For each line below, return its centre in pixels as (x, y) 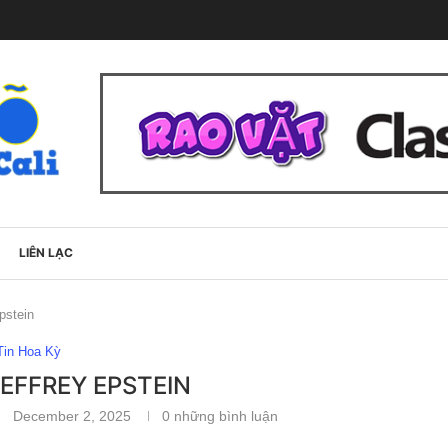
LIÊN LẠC (46, 252)
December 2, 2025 (71, 415)
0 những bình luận (219, 415)
